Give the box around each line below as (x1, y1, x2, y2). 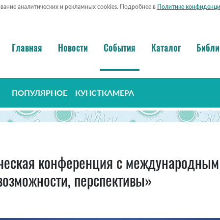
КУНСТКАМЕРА (75, 88, 134, 98)
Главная (12, 41, 42, 54)
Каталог (151, 41, 181, 54)
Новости (58, 41, 88, 54)
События (104, 41, 136, 54)
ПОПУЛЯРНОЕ (12, 88, 67, 98)
